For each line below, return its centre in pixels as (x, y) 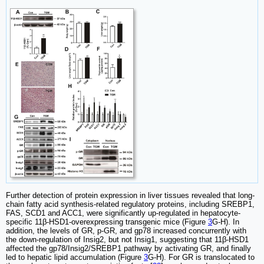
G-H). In (226, 222)
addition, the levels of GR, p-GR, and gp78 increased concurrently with (126, 230)
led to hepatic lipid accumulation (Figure (75, 257)
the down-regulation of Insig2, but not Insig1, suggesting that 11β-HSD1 (127, 239)
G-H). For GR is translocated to (201, 257)
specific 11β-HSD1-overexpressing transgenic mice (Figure (107, 222)
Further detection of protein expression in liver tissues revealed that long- (130, 195)
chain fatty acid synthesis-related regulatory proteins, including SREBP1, (130, 204)
